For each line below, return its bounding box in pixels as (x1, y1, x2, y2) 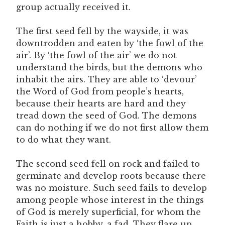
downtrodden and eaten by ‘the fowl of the (16, 38, 203, 48)
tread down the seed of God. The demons (16, 110, 197, 121)
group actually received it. (16, 2, 131, 12)
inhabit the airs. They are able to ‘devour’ (16, 74, 197, 84)
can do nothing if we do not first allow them (16, 122, 208, 133)
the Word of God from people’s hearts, (16, 86, 184, 96)
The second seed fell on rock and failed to (16, 158, 200, 169)
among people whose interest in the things (16, 194, 204, 205)
